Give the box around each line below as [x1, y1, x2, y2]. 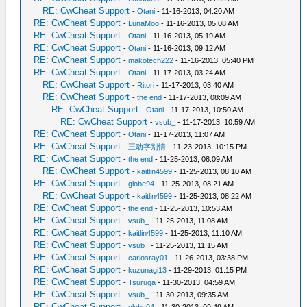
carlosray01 [128, 254, 169, 262]
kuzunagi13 [128, 266, 167, 274]
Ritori [137, 81, 155, 89]
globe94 [128, 180, 155, 188]
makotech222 [128, 56, 174, 64]
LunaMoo [128, 19, 160, 27]
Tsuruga [128, 278, 156, 286]
